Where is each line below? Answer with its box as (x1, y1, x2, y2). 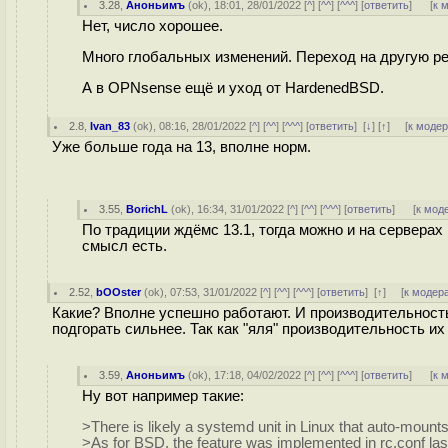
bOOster (96, 286, 142, 298)
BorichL (126, 203, 169, 215)
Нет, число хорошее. (82, 18, 223, 34)
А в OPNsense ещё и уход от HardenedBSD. (82, 79, 384, 96)
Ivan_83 (90, 120, 131, 132)
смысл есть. (82, 238, 167, 254)
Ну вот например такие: (82, 388, 244, 404)
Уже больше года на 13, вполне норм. (52, 139, 311, 155)
